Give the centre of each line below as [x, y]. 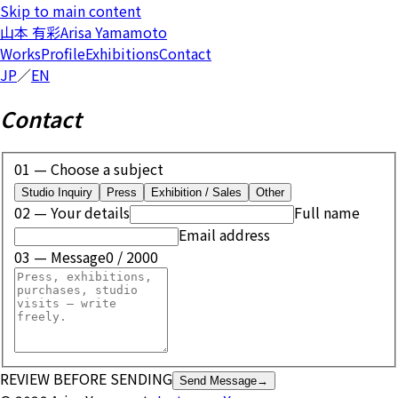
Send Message [218, 381]
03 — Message [60, 257]
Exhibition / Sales [196, 193]
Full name [327, 213]
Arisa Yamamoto [114, 32]
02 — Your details [72, 213]
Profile [63, 53]
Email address [224, 235]
